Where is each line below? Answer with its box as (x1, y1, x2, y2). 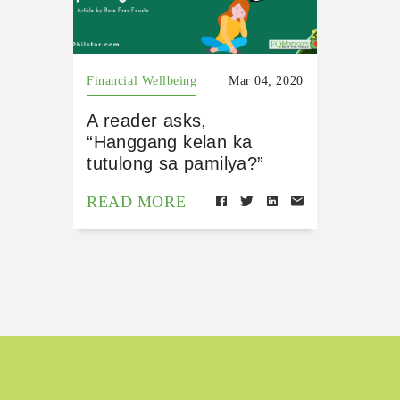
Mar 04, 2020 (229, 74, 304, 88)
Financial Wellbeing (87, 74, 197, 88)
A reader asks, (87, 111, 207, 131)
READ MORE (87, 193, 187, 212)
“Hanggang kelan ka (87, 132, 253, 153)
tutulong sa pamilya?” (87, 154, 264, 174)
